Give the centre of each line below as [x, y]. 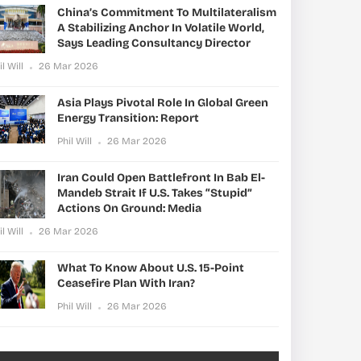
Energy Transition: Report [128, 118]
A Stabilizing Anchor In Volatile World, [161, 28]
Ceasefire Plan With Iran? [126, 283]
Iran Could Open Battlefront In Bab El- [161, 178]
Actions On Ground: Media [129, 208]
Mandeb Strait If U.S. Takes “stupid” [155, 193]
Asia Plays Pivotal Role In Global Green [163, 103]
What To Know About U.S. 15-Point [151, 268]
